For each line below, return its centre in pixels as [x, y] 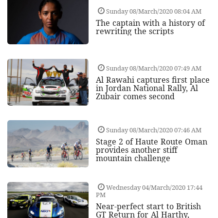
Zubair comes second [135, 97]
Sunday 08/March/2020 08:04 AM [153, 11]
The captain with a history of [150, 23]
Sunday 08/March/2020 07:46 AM [153, 130]
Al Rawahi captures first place [153, 80]
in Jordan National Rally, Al [147, 88]
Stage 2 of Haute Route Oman [151, 141]
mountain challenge [133, 158]
